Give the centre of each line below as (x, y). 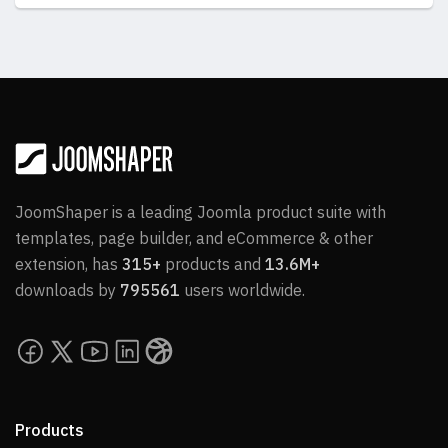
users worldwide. (242, 290)
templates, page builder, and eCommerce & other (194, 238)
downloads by (67, 290)
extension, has (68, 264)
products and (213, 264)
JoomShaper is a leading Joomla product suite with (200, 212)
